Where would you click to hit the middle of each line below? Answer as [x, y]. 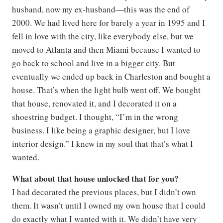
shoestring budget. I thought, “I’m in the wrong [95, 117]
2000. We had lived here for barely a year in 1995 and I [109, 23]
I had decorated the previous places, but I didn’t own [104, 192]
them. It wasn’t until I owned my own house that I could [109, 206]
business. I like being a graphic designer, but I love [101, 130]
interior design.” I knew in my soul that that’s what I [103, 144]
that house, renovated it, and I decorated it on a [94, 104]
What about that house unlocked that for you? [95, 179]
